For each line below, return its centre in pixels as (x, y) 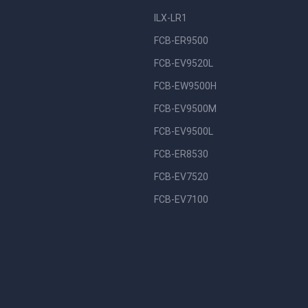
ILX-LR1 (170, 18)
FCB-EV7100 (181, 199)
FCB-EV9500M (185, 109)
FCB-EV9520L (184, 63)
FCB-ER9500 (181, 41)
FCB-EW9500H (185, 86)
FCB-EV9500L (184, 131)
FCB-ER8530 (181, 154)
